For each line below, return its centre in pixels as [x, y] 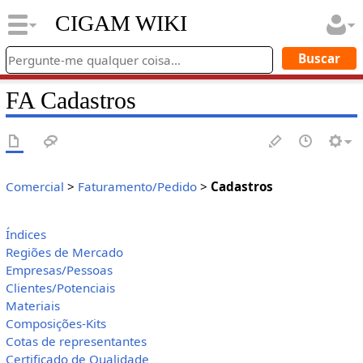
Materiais [32, 306]
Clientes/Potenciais [60, 288]
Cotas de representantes [76, 342]
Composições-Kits [56, 324]
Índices [26, 235]
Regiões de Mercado [64, 252]
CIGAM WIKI [121, 23]
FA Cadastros [70, 100]
